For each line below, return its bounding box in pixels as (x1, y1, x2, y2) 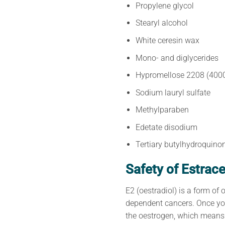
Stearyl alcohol (136, 18, 188, 28)
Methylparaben (136, 105, 189, 115)
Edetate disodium (136, 122, 198, 132)
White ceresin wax (136, 35, 200, 45)
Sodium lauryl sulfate (136, 87, 211, 97)
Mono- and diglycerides (136, 53, 219, 63)
